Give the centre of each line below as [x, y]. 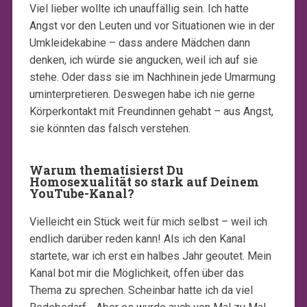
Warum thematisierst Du [106, 171]
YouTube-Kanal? [82, 194]
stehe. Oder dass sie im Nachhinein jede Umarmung [152, 77]
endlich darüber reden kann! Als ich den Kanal [137, 239]
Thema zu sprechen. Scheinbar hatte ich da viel [141, 291]
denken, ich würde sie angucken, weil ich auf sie [143, 60]
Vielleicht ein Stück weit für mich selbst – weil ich [148, 222]
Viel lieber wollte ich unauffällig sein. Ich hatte [139, 9]
